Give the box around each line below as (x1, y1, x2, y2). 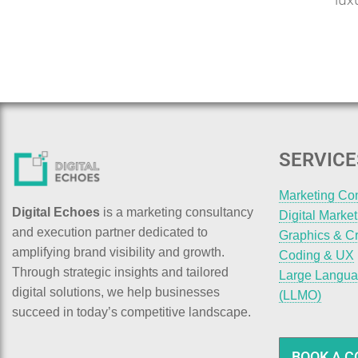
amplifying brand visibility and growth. (12, 245, 225, 259)
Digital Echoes (12, 205, 100, 219)
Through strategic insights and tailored (12, 265, 229, 279)
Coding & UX (278, 248, 354, 262)
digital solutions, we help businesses (12, 284, 220, 299)
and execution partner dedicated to (12, 225, 208, 239)
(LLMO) (278, 288, 321, 302)
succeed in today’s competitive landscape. (12, 304, 251, 319)
